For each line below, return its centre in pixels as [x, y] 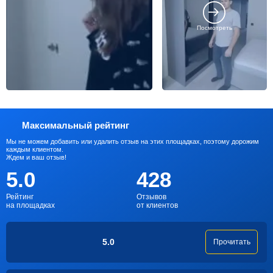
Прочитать [232, 242]
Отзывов [151, 197]
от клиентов [157, 205]
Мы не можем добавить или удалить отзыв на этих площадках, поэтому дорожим [133, 141]
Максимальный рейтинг [75, 125]
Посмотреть [214, 27]
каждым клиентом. [35, 149]
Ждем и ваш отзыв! [36, 157]
